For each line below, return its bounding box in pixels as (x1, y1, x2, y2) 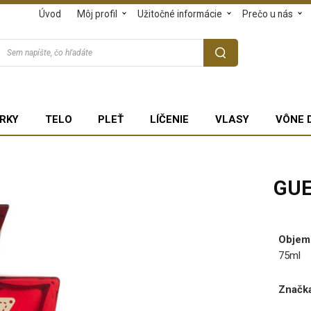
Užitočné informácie (137, 8, 223, 19)
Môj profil (77, 8, 118, 19)
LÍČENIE (150, 112, 190, 126)
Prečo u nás (242, 8, 294, 19)
